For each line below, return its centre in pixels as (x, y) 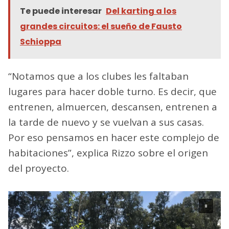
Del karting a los (141, 11)
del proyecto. (39, 168)
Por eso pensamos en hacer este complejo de (114, 138)
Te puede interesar (61, 11)
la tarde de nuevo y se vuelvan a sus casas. (106, 122)
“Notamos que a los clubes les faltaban (98, 76)
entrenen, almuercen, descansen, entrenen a (113, 107)
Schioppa (41, 42)
